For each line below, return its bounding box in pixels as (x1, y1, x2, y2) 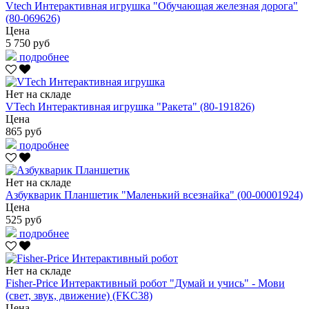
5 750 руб (6, 37, 50, 49)
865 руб (6, 125, 41, 137)
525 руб (6, 213, 41, 226)
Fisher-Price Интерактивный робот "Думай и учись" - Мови (6, 277, 285, 289)
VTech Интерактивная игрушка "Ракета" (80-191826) (6, 100, 255, 112)
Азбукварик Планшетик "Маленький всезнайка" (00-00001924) (6, 188, 303, 201)
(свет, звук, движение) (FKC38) (6, 289, 152, 301)
